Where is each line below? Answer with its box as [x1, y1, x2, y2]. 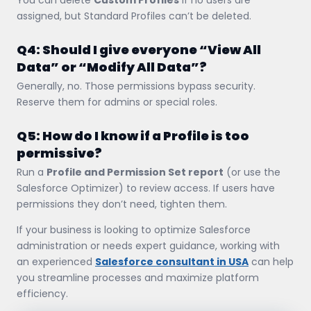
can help [249, 254, 294, 269]
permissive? [17, 144, 102, 162]
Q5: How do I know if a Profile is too [17, 126, 249, 144]
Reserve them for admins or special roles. [17, 94, 217, 109]
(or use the [224, 165, 280, 179]
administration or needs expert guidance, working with [17, 238, 280, 253]
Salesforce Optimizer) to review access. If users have [17, 180, 275, 195]
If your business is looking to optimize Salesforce [17, 222, 251, 237]
